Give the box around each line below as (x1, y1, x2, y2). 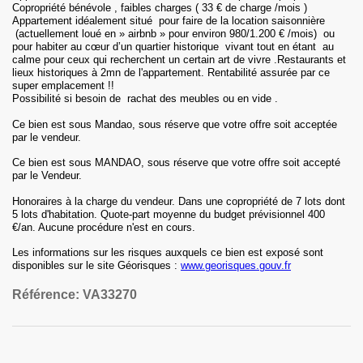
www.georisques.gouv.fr (181, 259, 291, 271)
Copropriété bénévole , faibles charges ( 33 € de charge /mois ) (12, 2, 307, 14)
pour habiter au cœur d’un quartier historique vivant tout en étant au (12, 41, 334, 53)
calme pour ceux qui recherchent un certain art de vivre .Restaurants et (12, 53, 346, 66)
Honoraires (12, 195, 62, 207)
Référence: (12, 288, 83, 301)
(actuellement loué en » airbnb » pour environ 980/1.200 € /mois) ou (12, 28, 335, 40)
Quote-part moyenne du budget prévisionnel (100, 208, 305, 220)
